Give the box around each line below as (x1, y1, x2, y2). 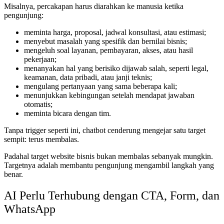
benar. (4, 170, 23, 179)
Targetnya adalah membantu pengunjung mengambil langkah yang (4, 161, 214, 170)
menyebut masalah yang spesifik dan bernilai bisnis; (24, 37, 187, 46)
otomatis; (24, 100, 52, 109)
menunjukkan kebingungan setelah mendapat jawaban (24, 91, 194, 100)
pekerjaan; (24, 55, 56, 64)
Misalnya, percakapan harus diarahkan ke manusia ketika (4, 2, 183, 11)
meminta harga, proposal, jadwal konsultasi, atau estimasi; (24, 28, 206, 37)
